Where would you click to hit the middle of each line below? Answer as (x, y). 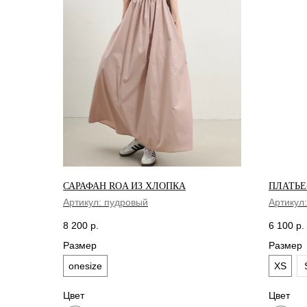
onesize (85, 266)
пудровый (126, 202)
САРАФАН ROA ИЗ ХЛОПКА (124, 186)
